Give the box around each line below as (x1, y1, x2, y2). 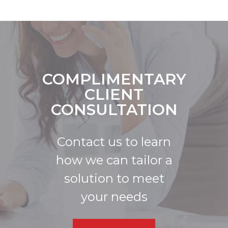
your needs (80, 189, 148, 205)
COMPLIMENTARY (42, 70, 186, 89)
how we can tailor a (55, 153, 173, 168)
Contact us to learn (57, 134, 171, 150)
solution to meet (64, 171, 164, 186)
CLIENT (84, 85, 144, 104)
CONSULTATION (50, 100, 178, 120)
